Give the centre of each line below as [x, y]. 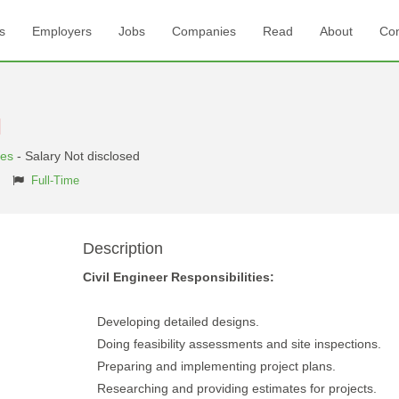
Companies [204, 31]
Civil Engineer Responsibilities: [178, 277]
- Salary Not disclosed [77, 156]
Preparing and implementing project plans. [209, 366]
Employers [61, 31]
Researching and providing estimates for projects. [229, 388]
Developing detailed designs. [171, 322]
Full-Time [55, 181]
